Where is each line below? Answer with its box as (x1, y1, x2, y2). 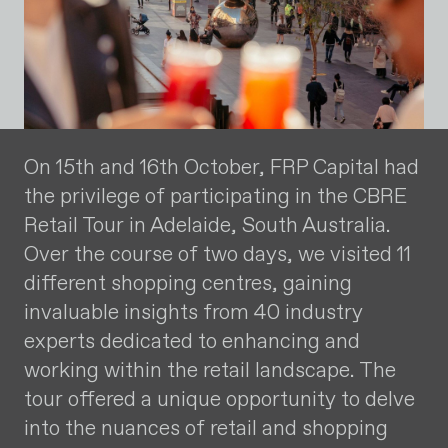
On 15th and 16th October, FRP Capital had (24, 153, 419, 181)
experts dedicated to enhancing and (24, 327, 360, 355)
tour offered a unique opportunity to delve (24, 385, 415, 413)
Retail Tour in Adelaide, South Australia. (24, 211, 391, 239)
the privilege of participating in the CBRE (24, 182, 407, 210)
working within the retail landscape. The (24, 356, 396, 384)
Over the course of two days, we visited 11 (24, 240, 411, 268)
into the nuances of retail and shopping (24, 414, 388, 442)
